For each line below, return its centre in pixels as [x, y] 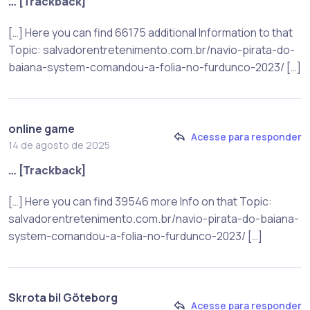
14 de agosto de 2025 [59, 145]
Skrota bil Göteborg [63, 297]
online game [42, 128]
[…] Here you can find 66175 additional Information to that [151, 32]
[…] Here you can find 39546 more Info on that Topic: [140, 201]
